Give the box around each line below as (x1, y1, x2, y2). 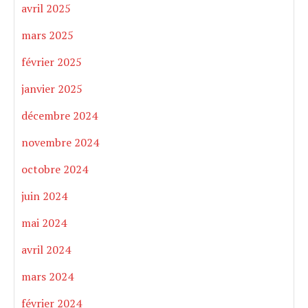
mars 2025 (21, 27, 74, 43)
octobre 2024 (21, 162, 88, 177)
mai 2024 (21, 215, 67, 231)
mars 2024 (21, 269, 74, 285)
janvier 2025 (21, 81, 82, 97)
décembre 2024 (21, 108, 98, 124)
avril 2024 (21, 242, 71, 258)
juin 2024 (21, 188, 67, 204)
